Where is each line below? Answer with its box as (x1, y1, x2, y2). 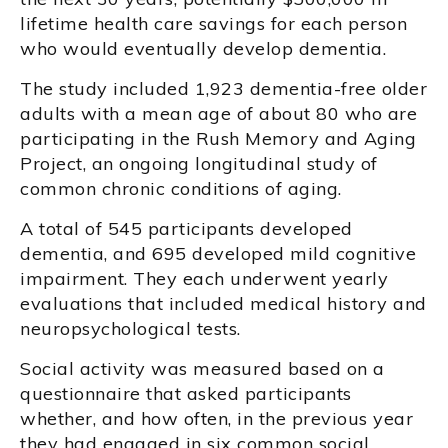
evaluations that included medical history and (20, 292, 427, 316)
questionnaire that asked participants (20, 382, 352, 406)
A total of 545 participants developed (20, 217, 353, 241)
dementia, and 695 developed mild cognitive (20, 242, 416, 266)
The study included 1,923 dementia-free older (20, 77, 427, 101)
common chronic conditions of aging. (20, 177, 353, 201)
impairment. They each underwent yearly (20, 267, 388, 291)
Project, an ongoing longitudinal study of (20, 152, 378, 176)
